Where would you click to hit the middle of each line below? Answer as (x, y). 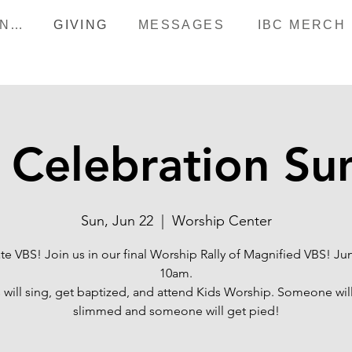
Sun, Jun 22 (117, 221)
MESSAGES (181, 25)
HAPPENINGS (17, 25)
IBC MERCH (302, 25)
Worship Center (222, 221)
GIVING (81, 25)
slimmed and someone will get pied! (176, 311)
